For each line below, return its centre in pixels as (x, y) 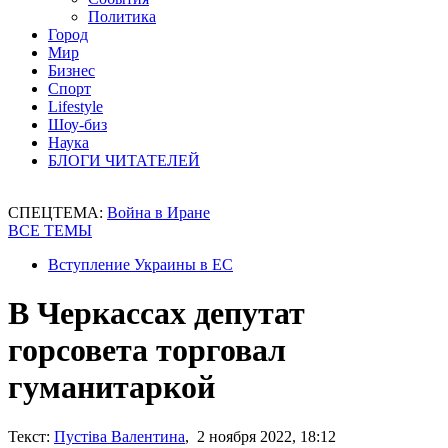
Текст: (29, 436)
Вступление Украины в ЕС (140, 264)
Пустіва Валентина (119, 436)
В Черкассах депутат (156, 313)
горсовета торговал (147, 350)
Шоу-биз (77, 124)
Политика (122, 16)
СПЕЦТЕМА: (57, 212)
